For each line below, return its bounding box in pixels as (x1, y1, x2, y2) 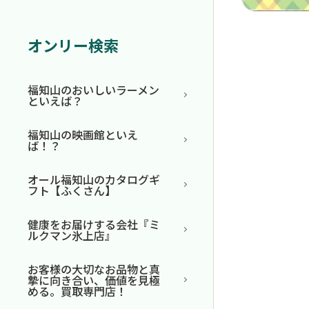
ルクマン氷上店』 (28, 226, 116, 243)
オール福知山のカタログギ (28, 170, 160, 188)
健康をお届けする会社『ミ (28, 215, 160, 232)
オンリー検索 (28, 33, 119, 56)
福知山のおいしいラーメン (28, 81, 159, 98)
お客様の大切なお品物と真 (28, 260, 160, 277)
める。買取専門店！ (28, 282, 127, 299)
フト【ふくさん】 (28, 181, 116, 199)
